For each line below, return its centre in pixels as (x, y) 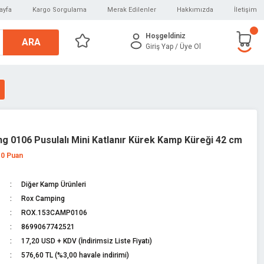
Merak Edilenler (132, 10)
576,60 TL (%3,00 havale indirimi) (75, 255)
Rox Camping (43, 199)
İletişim (245, 10)
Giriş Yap (159, 46)
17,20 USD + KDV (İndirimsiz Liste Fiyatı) (86, 241)
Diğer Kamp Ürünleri (53, 184)
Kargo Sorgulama (60, 10)
